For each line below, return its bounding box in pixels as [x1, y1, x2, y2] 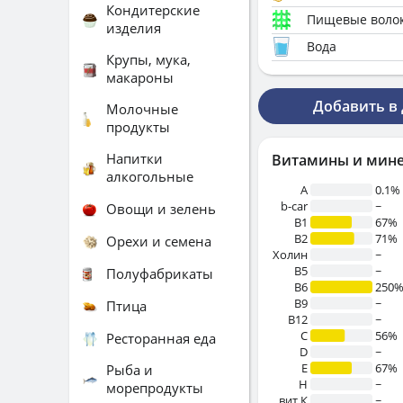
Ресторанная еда [106, 328, 216, 347]
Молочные [106, 100, 178, 118]
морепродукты [106, 379, 203, 397]
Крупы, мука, [106, 50, 191, 68]
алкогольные [106, 167, 193, 185]
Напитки [106, 149, 163, 167]
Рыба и [106, 361, 153, 379]
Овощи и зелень [106, 199, 216, 218]
